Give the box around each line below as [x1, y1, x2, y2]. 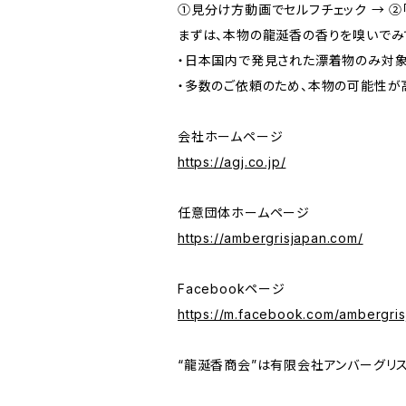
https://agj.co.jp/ [178, 154, 286, 169]
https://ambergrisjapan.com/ [178, 230, 363, 246]
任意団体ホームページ [178, 205, 310, 220]
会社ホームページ [178, 129, 284, 144]
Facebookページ [178, 281, 285, 296]
